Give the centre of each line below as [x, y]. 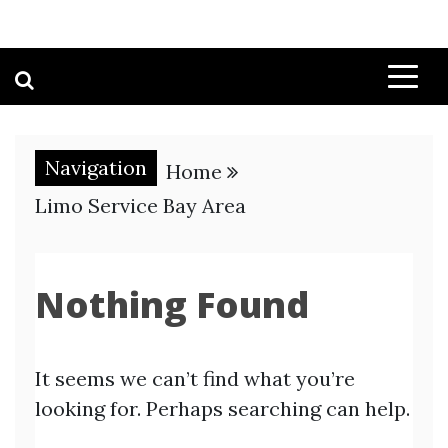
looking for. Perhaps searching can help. [222, 408]
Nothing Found [172, 304]
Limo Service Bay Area [140, 205]
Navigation [96, 167]
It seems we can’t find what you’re [195, 378]
